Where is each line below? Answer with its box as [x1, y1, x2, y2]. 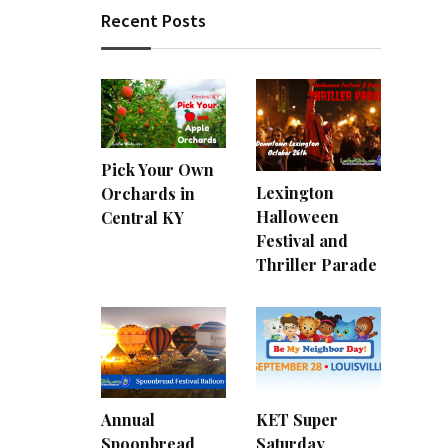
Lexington [256, 181, 334, 203]
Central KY [101, 207, 184, 229]
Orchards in [101, 183, 195, 205]
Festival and [256, 229, 348, 251]
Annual [101, 409, 155, 431]
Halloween [256, 205, 339, 227]
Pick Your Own [101, 159, 214, 181]
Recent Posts [101, 9, 206, 32]
